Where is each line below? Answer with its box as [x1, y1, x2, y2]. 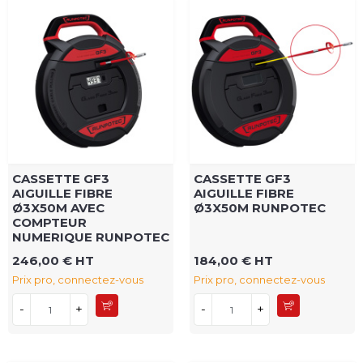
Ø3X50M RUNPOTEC [194, 200, 326, 216]
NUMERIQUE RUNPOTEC [12, 229, 169, 246]
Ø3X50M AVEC [12, 200, 105, 216]
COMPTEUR [12, 215, 87, 231]
